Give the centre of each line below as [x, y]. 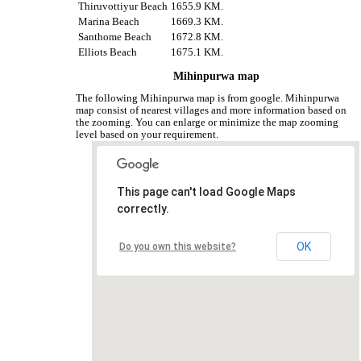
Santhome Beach [115, 37]
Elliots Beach [108, 52]
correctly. [143, 209]
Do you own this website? [178, 247]
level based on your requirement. [147, 134]
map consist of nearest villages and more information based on [212, 110]
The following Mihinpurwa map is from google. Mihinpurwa [208, 98]
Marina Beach [109, 21]
